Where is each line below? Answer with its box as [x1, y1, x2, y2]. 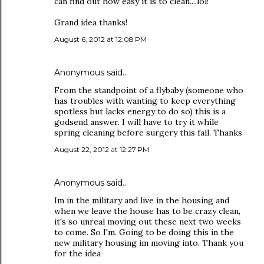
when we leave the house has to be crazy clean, [54, 206, 240, 216]
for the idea [54, 248, 101, 259]
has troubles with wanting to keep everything [54, 95, 236, 106]
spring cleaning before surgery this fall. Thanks [54, 127, 242, 138]
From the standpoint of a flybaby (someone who [54, 85, 243, 95]
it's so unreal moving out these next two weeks [54, 216, 241, 227]
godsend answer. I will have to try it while [54, 117, 219, 127]
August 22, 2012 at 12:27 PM [54, 145, 149, 154]
